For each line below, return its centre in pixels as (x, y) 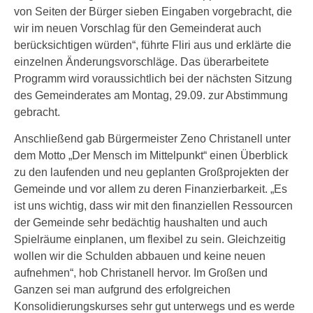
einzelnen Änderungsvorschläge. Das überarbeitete (141, 62)
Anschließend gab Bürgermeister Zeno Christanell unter (152, 139)
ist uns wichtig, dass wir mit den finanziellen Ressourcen (153, 206)
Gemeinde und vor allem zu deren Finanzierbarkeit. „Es (151, 189)
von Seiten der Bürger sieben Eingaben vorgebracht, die (153, 12)
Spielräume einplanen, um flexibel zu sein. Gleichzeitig (150, 239)
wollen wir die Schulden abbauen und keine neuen (140, 256)
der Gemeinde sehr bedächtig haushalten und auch (141, 223)
